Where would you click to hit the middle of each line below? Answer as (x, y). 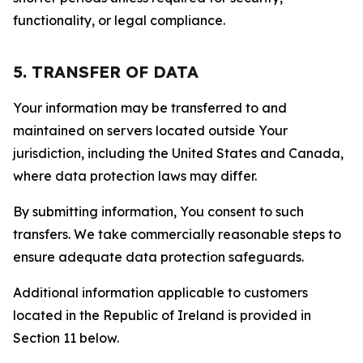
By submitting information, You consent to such (158, 211)
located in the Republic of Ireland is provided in (162, 315)
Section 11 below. (66, 338)
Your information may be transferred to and (150, 108)
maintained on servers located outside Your (150, 130)
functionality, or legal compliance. (119, 20)
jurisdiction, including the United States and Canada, (178, 153)
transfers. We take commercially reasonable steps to (177, 234)
